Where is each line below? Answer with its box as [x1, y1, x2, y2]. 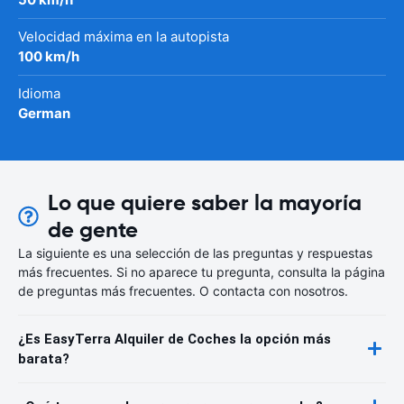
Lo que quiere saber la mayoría [48, 188, 363, 216]
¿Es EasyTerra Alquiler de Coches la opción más [18, 330, 331, 347]
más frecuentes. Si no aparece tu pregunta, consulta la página [18, 263, 385, 280]
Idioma [18, 84, 60, 102]
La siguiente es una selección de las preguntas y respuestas [18, 244, 372, 261]
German [18, 104, 70, 122]
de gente [48, 216, 139, 243]
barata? [18, 350, 69, 367]
